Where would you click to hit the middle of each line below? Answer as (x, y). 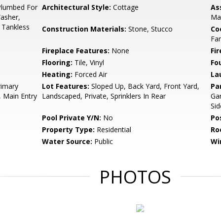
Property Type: (69, 129)
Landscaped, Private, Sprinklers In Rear (104, 96)
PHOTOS (135, 177)
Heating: (57, 74)
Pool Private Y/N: (72, 118)
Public (103, 141)
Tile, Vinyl (89, 62)
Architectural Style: (77, 7)
